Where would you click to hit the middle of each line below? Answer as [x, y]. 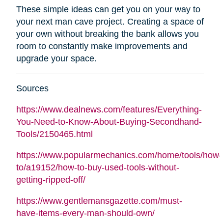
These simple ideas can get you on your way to [108, 10]
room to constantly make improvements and [102, 46]
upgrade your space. [56, 59]
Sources [32, 89]
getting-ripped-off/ [51, 180]
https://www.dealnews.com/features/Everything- [109, 110]
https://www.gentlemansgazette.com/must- [99, 201]
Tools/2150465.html [54, 134]
